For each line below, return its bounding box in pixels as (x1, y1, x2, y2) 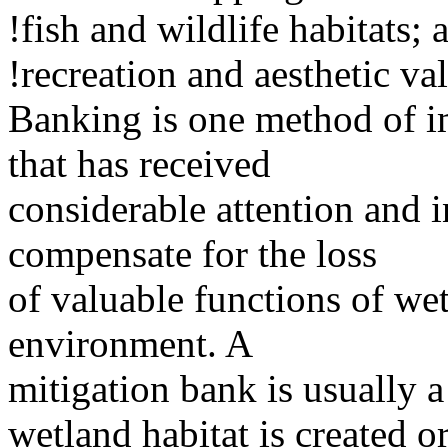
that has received (8, 142, 271, 186)
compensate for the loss (8, 232, 377, 276)
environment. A (8, 322, 253, 366)
